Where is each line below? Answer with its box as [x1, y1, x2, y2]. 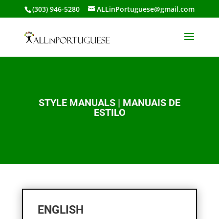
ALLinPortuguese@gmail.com [96, 4, 195, 14]
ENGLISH [37, 203, 84, 217]
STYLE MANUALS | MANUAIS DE [39, 97, 180, 109]
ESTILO [93, 107, 126, 118]
